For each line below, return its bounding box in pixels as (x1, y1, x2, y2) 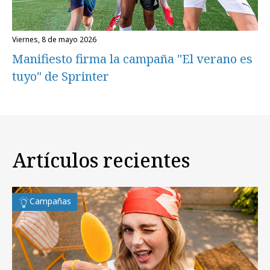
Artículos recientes (12, 147, 190, 174)
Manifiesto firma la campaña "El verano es (12, 50, 253, 67)
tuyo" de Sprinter (12, 67, 109, 84)
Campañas (30, 195, 71, 207)
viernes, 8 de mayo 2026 (16, 34, 96, 45)
